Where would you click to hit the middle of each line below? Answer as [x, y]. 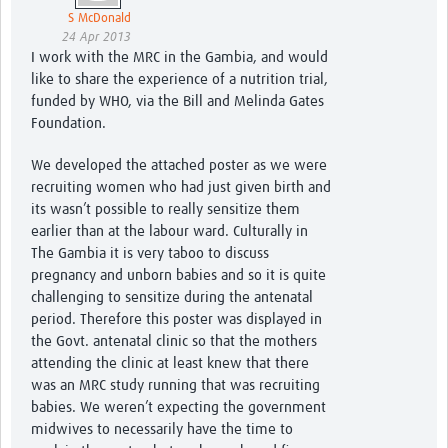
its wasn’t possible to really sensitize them [165, 210]
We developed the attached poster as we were [179, 166]
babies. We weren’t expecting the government [178, 408]
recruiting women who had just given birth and [181, 188]
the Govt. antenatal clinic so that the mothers [174, 342]
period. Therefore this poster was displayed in [176, 320]
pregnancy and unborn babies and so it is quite [178, 276]
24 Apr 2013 [96, 38]
